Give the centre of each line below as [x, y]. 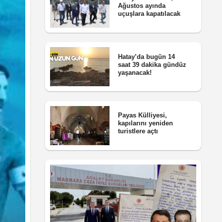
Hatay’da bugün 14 [146, 56]
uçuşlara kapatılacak [149, 14]
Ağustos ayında [141, 6]
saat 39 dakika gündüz [152, 64]
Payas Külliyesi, [142, 115]
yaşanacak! [135, 72]
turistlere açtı [138, 131]
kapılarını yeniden [145, 123]
